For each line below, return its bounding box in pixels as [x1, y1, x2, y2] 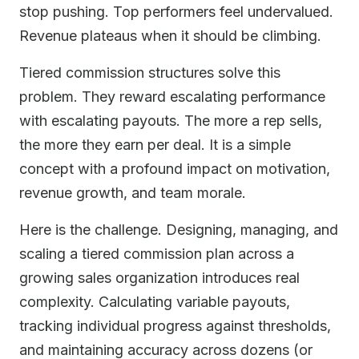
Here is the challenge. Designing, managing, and [19, 221, 338, 238]
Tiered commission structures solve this [19, 64, 280, 81]
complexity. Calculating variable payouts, [19, 293, 290, 310]
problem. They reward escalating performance [19, 88, 325, 105]
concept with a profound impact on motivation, [19, 160, 330, 177]
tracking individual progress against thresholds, [19, 317, 331, 334]
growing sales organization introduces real [19, 269, 300, 286]
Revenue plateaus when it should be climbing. [19, 27, 321, 44]
